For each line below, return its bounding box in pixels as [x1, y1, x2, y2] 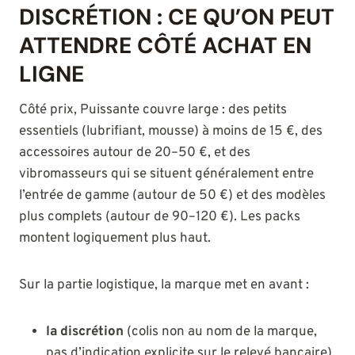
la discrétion [46, 323, 124, 342]
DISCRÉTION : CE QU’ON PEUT [19, 2, 334, 32]
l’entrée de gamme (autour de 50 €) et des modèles [19, 187, 326, 205]
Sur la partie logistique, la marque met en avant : [19, 277, 309, 295]
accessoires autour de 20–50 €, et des [19, 144, 250, 162]
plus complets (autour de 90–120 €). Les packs [19, 208, 300, 227]
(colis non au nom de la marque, [124, 323, 317, 342]
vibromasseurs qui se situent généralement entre [19, 166, 314, 184]
